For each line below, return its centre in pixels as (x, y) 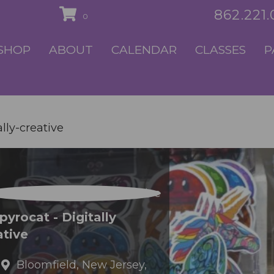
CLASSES (221, 50)
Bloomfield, (47, 265)
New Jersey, (114, 265)
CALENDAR (144, 50)
